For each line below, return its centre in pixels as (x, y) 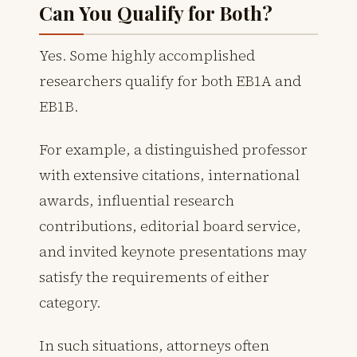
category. (70, 302)
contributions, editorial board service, (170, 226)
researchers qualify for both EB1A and (170, 80)
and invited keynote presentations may (173, 251)
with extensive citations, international (169, 175)
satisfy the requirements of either (154, 277)
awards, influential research (137, 200)
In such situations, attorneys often (154, 345)
